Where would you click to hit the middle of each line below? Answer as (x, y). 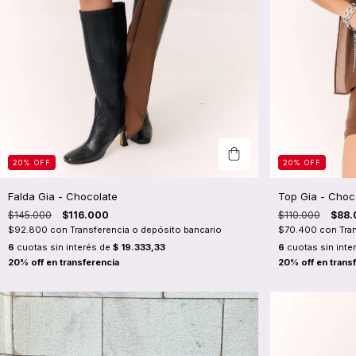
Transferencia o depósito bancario (146, 230)
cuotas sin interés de (64, 248)
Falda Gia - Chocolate (63, 197)
